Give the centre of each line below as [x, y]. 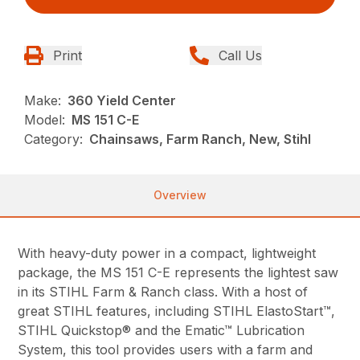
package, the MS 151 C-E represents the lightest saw [178, 273]
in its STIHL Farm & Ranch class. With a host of [163, 292]
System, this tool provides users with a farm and [166, 350]
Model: [45, 120]
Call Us [240, 56]
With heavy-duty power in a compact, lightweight [167, 254]
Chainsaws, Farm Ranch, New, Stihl [200, 139]
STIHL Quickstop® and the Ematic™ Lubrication [162, 331]
